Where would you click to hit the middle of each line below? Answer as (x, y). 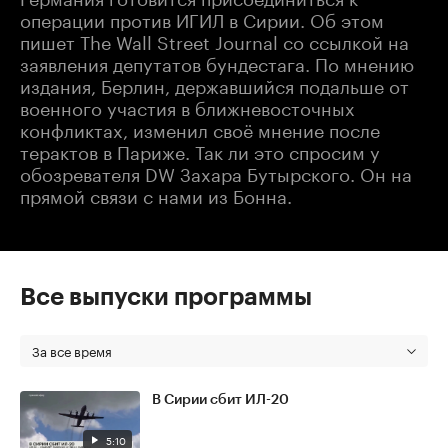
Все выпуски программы (166, 296)
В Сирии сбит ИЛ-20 (220, 399)
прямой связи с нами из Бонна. (156, 193)
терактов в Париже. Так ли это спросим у (200, 149)
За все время (72, 349)
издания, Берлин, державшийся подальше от (214, 83)
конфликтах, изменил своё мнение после (200, 127)
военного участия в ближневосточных (187, 105)
